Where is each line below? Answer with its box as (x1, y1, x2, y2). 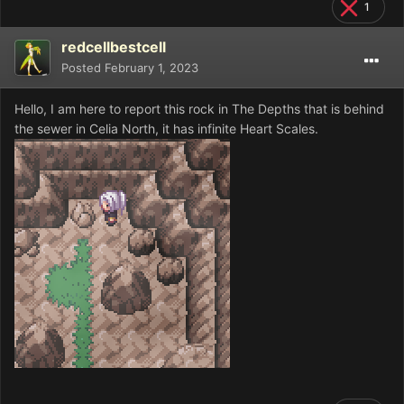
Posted (61, 60, 105, 76)
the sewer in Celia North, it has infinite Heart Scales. (14, 121, 318, 137)
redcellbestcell (61, 38, 166, 57)
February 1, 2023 (105, 60, 198, 76)
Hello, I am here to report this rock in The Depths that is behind (14, 101, 384, 117)
